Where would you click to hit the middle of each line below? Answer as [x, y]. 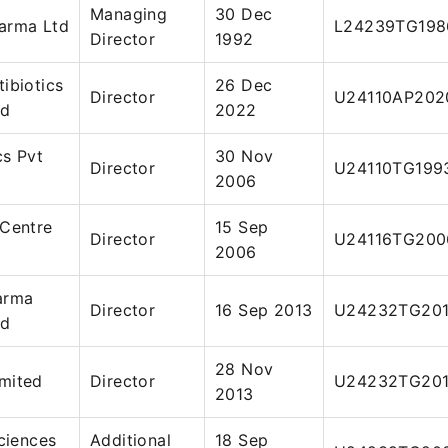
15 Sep [242, 227]
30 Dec [244, 14]
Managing [129, 14]
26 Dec [244, 85]
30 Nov [244, 156]
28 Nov [244, 369]
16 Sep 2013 [264, 310]
